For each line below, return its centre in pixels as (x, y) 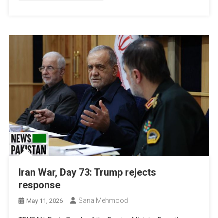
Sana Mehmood (103, 200)
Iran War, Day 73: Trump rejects (88, 172)
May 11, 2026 (45, 200)
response (40, 185)
